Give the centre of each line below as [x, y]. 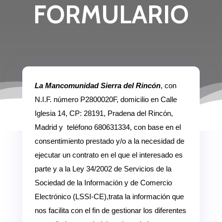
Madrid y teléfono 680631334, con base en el [108, 127]
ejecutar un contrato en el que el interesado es [109, 155]
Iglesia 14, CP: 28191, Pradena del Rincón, [104, 113]
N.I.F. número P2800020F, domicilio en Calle [106, 99]
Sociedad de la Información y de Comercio [103, 182]
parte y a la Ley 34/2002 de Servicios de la [103, 168]
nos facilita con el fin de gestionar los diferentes [110, 210]
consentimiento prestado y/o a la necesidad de [109, 141]
